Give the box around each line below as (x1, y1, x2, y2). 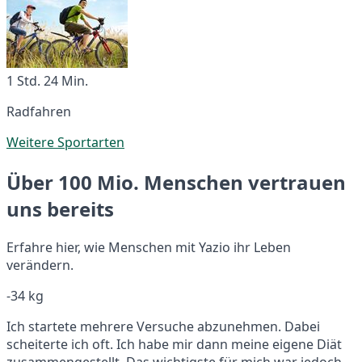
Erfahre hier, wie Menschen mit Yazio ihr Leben (6, 238, 291, 256)
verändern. (6, 255, 74, 274)
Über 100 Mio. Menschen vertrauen (6, 168, 346, 196)
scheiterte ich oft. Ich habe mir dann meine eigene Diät (6, 335, 342, 353)
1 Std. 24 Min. (6, 71, 88, 90)
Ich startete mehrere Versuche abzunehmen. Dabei (6, 317, 320, 335)
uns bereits (6, 195, 114, 222)
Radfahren (6, 102, 71, 120)
